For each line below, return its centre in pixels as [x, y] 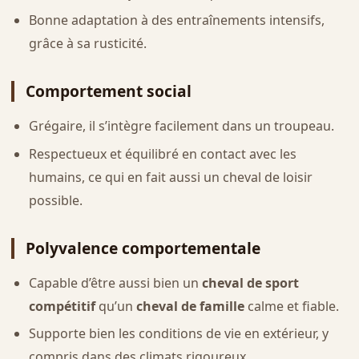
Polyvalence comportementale [143, 248]
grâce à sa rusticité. [87, 44]
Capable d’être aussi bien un [115, 282]
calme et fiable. [291, 306]
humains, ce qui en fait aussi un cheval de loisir [170, 177]
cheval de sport [250, 282]
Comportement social [108, 91]
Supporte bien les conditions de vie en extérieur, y [178, 334]
